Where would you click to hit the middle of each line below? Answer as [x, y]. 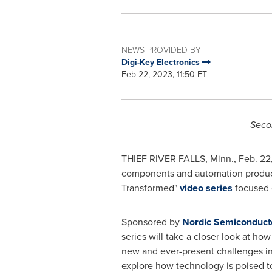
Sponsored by [151, 222]
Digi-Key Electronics [161, 62]
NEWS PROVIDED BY [161, 50]
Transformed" [150, 188]
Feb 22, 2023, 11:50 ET [164, 74]
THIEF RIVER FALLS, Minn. [177, 159]
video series [206, 188]
